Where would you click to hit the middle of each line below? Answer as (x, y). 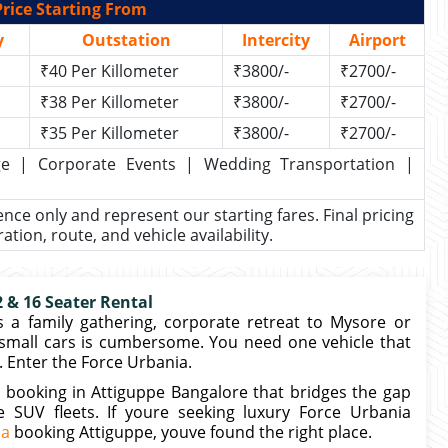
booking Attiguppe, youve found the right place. (191, 432)
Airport (377, 40)
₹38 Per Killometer (109, 102)
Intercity (276, 40)
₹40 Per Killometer (109, 71)
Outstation (126, 40)
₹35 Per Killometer (109, 133)
